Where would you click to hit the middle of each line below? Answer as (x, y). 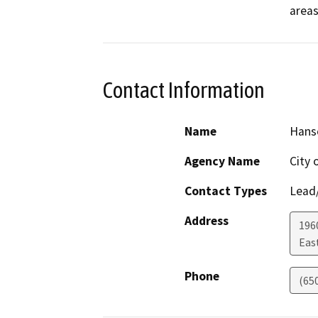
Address (207, 221)
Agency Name (222, 161)
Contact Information (184, 90)
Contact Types (226, 191)
